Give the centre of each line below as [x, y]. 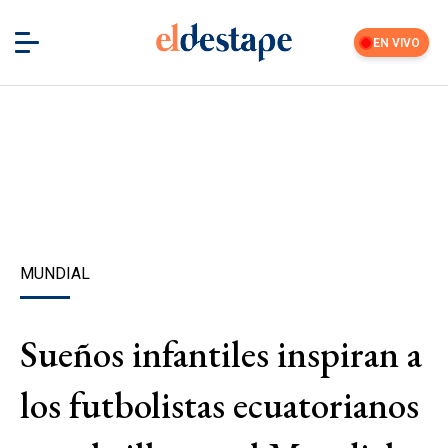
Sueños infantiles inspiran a [221, 354]
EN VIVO [397, 42]
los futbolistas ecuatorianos [219, 405]
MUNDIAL [55, 273]
